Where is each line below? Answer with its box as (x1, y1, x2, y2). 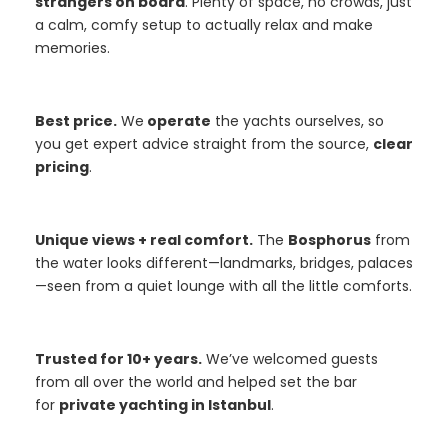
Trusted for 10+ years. (35, 349, 202, 370)
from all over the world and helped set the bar (35, 372, 357, 393)
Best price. (35, 111, 117, 132)
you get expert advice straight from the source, (35, 134, 373, 155)
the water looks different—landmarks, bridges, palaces (35, 253, 413, 274)
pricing (35, 157, 89, 178)
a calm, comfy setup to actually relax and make (35, 15, 373, 36)
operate (144, 111, 211, 132)
